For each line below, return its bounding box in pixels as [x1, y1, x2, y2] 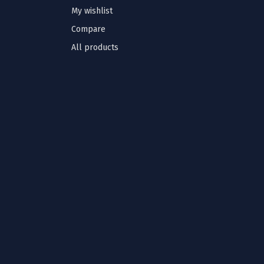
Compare [71, 24, 105, 34]
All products [71, 42, 118, 52]
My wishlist [71, 5, 113, 16]
